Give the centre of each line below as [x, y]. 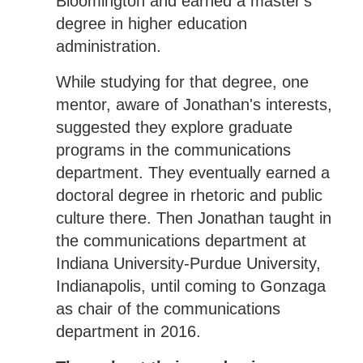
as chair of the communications [168, 309]
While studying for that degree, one [182, 82]
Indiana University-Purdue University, [188, 264]
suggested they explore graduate [174, 128]
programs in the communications [173, 150]
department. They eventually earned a [192, 173]
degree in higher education [151, 24]
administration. [108, 47]
